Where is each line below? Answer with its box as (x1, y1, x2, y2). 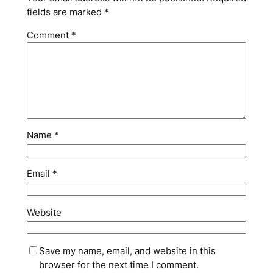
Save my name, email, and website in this (38, 244, 216, 257)
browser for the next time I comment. (38, 258, 199, 271)
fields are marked (26, 5, 104, 18)
